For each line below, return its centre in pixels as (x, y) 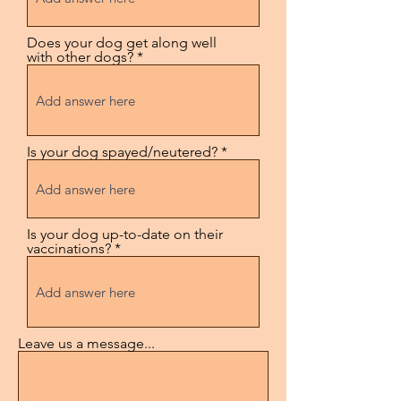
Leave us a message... (86, 343)
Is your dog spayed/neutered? (122, 152)
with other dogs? (80, 57)
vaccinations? (69, 248)
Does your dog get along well (122, 43)
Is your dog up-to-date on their (125, 234)
